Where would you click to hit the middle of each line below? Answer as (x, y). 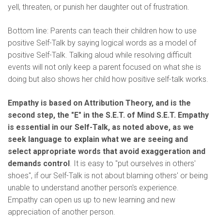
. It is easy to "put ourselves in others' (133, 163)
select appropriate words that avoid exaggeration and (107, 151)
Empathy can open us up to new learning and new (92, 200)
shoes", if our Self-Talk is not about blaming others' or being (108, 175)
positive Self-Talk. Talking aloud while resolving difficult (100, 55)
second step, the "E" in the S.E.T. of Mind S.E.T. (92, 115)
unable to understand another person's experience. (93, 187)
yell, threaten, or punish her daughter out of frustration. (99, 7)
